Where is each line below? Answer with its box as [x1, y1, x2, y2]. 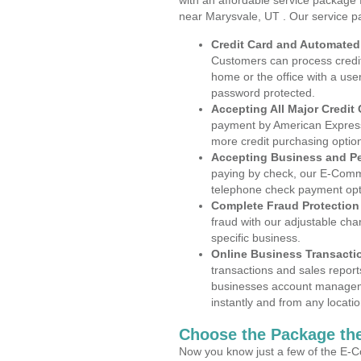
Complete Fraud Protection [211, 199, 359, 212]
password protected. [211, 86, 315, 99]
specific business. [211, 231, 301, 244]
